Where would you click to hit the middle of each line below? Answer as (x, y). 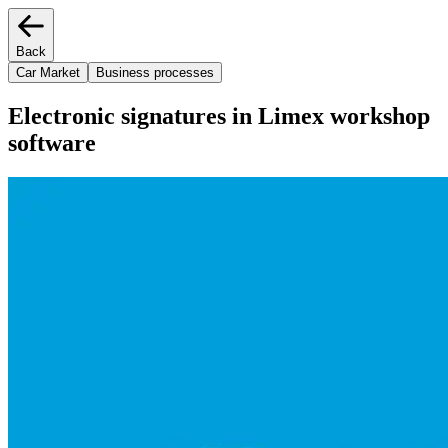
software (52, 142)
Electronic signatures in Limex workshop (219, 115)
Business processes (155, 72)
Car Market (48, 72)
